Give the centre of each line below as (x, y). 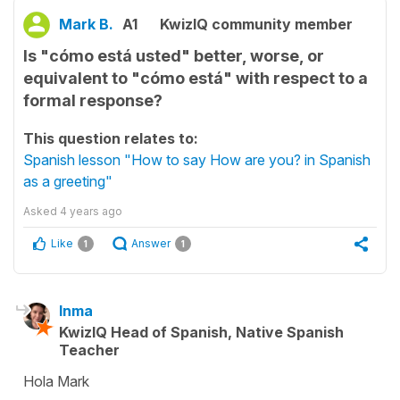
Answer (151, 243)
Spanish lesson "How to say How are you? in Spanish (197, 160)
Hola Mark (56, 381)
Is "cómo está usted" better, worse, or (174, 56)
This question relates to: (111, 138)
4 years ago (91, 211)
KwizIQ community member (256, 24)
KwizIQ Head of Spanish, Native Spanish (201, 332)
